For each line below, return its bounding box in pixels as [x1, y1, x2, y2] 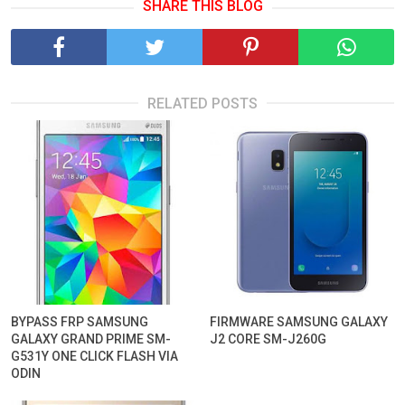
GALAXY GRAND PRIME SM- [11, 331, 171, 346]
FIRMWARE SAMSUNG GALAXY [210, 314, 389, 329]
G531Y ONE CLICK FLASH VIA [11, 348, 178, 363]
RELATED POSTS [147, 95, 258, 113]
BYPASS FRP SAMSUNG [11, 314, 148, 329]
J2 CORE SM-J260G [210, 331, 327, 346]
